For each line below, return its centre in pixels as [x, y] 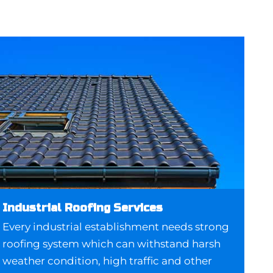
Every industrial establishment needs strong [116, 227]
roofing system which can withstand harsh [112, 244]
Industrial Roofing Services [83, 208]
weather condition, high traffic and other [108, 261]
